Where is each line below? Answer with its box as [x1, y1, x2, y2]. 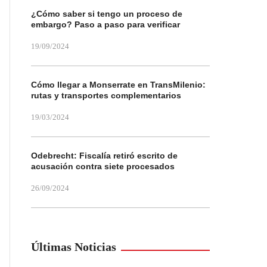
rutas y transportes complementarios [31, 91, 181, 100]
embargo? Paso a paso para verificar [31, 20, 180, 29]
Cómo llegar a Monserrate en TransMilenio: [31, 80, 206, 89]
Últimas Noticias [31, 240, 116, 253]
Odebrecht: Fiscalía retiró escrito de [31, 151, 178, 160]
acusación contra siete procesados [31, 162, 175, 171]
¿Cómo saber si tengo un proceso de [31, 9, 182, 18]
